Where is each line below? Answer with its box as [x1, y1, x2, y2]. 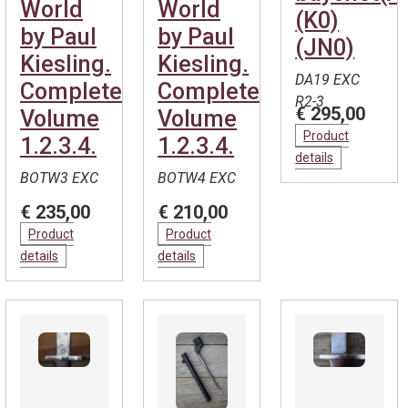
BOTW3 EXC [20, 169, 98, 187]
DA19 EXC [295, 71, 361, 88]
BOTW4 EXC [158, 169, 237, 187]
